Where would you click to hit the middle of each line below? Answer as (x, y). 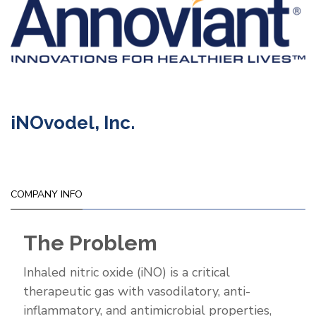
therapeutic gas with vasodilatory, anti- (137, 291)
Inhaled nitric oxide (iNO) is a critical (127, 272)
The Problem (90, 243)
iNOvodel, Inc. (73, 122)
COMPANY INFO (47, 194)
